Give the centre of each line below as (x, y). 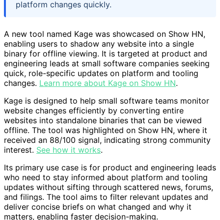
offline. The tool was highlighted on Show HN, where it (106, 130)
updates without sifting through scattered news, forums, (109, 187)
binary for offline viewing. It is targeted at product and (106, 54)
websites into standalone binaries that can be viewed (103, 121)
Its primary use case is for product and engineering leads (110, 168)
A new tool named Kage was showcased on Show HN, (105, 34)
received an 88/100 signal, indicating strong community (107, 140)
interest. (20, 150)
